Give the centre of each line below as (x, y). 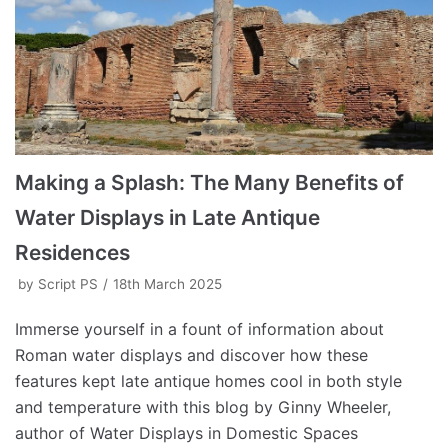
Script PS (68, 283)
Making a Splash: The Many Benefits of (209, 182)
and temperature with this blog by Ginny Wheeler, (203, 406)
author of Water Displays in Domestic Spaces (186, 432)
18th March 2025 (167, 283)
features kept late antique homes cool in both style (208, 380)
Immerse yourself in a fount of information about (199, 328)
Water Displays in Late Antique (167, 217)
